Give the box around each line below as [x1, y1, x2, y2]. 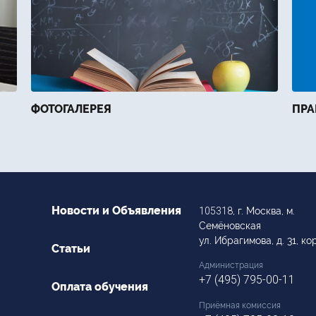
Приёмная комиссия [199, 300, 281, 311]
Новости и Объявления [51, 204, 181, 218]
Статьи [51, 242, 90, 256]
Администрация [199, 260, 263, 271]
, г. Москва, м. [233, 205, 295, 217]
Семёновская [199, 220, 261, 232]
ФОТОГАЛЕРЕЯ [31, 102, 111, 116]
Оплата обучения [51, 280, 148, 294]
